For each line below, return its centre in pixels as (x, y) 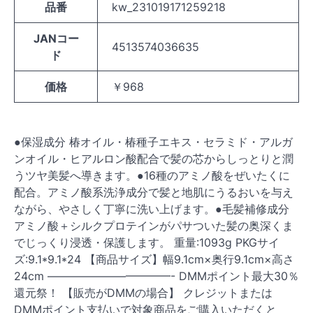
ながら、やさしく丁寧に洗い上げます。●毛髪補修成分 (152, 209)
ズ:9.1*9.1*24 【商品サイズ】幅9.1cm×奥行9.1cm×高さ (154, 260)
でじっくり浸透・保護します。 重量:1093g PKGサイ (147, 243)
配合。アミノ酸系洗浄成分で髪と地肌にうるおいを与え (154, 192)
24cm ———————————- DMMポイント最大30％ (156, 276)
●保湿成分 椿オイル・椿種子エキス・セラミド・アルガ (153, 142)
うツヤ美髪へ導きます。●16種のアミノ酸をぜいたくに (152, 176)
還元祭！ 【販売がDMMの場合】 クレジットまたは (143, 293)
